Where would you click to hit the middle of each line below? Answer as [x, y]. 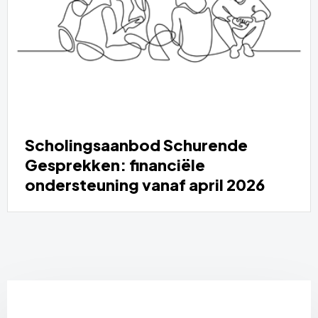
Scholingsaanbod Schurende [136, 144]
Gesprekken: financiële [115, 164]
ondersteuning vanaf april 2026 [145, 184]
